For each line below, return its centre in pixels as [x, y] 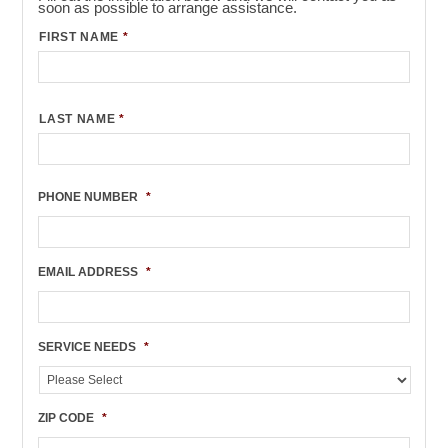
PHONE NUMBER [88, 197]
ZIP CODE [66, 418]
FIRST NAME [79, 37]
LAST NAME [77, 119]
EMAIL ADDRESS [88, 272]
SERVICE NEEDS [87, 347]
